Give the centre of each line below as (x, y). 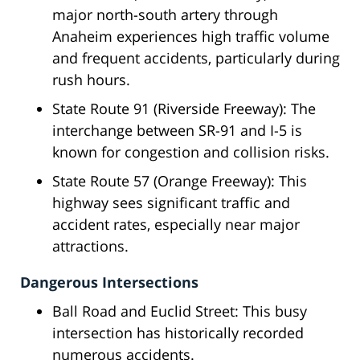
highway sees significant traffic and (171, 203)
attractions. (90, 246)
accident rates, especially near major (176, 225)
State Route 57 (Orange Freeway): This (180, 181)
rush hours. (91, 80)
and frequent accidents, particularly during (196, 58)
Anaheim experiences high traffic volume (191, 37)
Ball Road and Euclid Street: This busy (180, 311)
